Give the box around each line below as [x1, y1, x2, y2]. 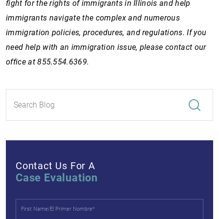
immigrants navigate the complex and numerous [6, 13, 180, 22]
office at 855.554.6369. [6, 57, 91, 66]
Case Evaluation [16, 172, 98, 184]
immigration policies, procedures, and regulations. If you [6, 28, 207, 37]
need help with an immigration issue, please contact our [6, 43, 206, 52]
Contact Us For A [16, 160, 95, 172]
